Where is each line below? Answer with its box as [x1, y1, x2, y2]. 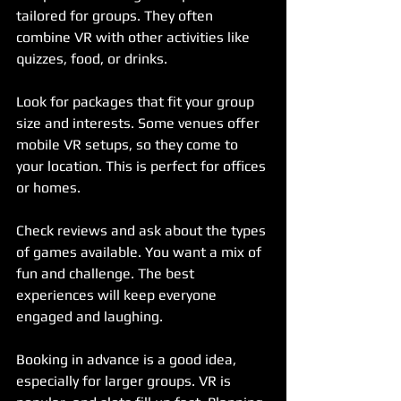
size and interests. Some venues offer [16, 114, 263, 132]
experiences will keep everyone [16, 286, 220, 303]
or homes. [16, 178, 81, 196]
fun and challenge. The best [16, 264, 198, 282]
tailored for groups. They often [16, 6, 217, 24]
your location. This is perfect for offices [16, 157, 269, 175]
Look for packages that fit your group [16, 92, 258, 110]
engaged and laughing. [16, 307, 163, 325]
